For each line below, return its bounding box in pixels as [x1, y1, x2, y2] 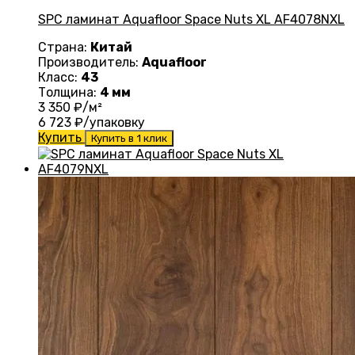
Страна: [38, 40, 90, 55]
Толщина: [38, 85, 100, 101]
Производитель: [38, 55, 142, 71]
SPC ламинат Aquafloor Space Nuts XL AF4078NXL [38, 12, 345, 28]
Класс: [38, 70, 81, 86]
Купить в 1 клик [91, 132, 167, 145]
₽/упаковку [71, 115, 145, 131]
